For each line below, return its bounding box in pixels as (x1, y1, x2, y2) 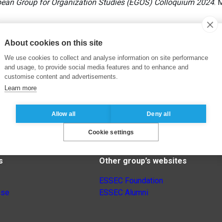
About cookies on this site (4, 39, 103, 47)
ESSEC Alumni (99, 188, 148, 198)
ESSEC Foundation (99, 176, 163, 186)
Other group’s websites (99, 156, 187, 166)
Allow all (51, 110, 76, 117)
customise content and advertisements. (4, 73, 118, 80)
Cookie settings (88, 128, 134, 136)
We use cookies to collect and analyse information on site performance (4, 54, 208, 61)
